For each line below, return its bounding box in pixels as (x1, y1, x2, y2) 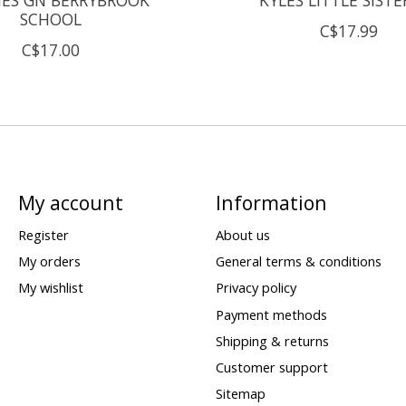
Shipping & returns (215, 331, 329, 350)
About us (215, 226, 270, 245)
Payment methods (215, 304, 327, 324)
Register (17, 226, 69, 245)
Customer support (215, 357, 328, 376)
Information (215, 188, 327, 216)
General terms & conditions (215, 252, 382, 271)
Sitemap (215, 384, 266, 403)
